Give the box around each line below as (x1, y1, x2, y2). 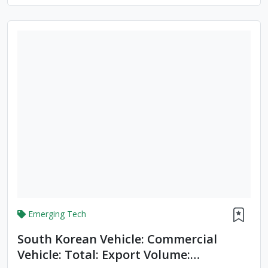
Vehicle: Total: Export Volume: (17, 246, 190, 263)
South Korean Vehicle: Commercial (17, 231, 217, 248)
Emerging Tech (28, 208, 86, 220)
